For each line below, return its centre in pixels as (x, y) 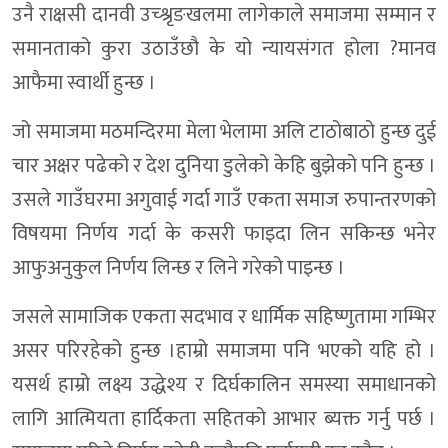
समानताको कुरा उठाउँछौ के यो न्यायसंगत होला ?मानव (224, 49)
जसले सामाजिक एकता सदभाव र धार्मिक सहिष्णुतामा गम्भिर (224, 317)
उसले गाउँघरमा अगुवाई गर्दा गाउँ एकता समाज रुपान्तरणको (224, 200)
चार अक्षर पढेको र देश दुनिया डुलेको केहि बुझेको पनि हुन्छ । (224, 166)
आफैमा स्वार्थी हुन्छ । (84, 83)
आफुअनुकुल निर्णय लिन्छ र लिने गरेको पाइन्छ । (178, 268)
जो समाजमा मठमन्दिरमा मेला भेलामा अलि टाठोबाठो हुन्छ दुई (224, 132)
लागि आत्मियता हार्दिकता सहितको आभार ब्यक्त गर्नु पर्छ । (224, 419)
